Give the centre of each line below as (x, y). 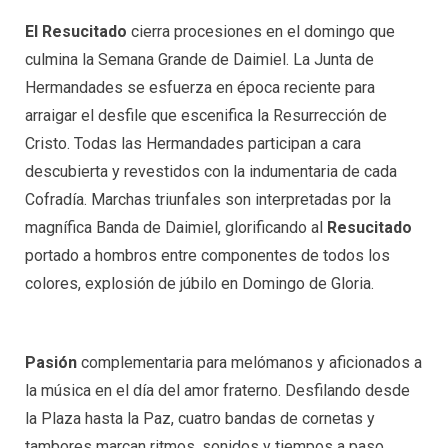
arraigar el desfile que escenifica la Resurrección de (206, 116)
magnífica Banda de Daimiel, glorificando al (176, 228)
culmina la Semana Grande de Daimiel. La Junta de (199, 60)
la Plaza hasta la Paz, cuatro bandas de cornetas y (200, 419)
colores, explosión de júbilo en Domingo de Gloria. (199, 284)
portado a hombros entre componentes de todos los (207, 256)
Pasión (53, 363)
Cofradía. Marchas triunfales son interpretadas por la (208, 200)
